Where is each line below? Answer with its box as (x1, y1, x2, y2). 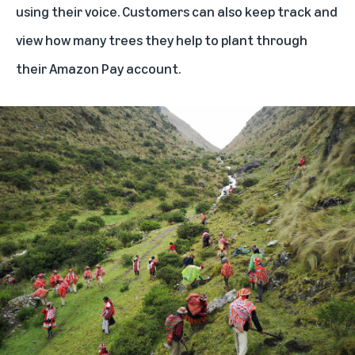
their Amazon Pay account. (16, 59, 181, 78)
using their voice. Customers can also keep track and (16, 2, 338, 21)
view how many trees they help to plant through (16, 31, 307, 49)
